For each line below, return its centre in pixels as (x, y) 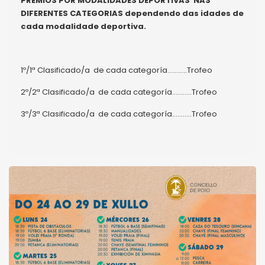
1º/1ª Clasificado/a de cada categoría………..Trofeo (117, 70)
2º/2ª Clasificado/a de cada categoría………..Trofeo (119, 92)
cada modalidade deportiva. (83, 26)
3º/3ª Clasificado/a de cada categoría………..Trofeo (119, 114)
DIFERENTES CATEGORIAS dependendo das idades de (132, 13)
